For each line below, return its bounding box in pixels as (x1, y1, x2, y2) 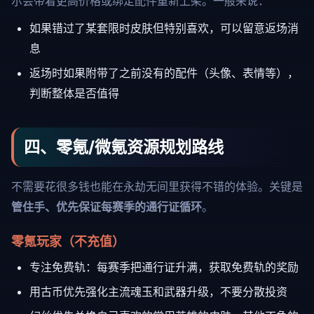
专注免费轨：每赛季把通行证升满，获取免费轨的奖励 (29, 260, 299, 274)
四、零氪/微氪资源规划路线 (24, 137, 224, 157)
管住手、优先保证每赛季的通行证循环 (11, 200, 202, 214)
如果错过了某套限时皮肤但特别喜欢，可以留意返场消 (29, 21, 299, 35)
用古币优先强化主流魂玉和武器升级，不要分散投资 (29, 285, 287, 299)
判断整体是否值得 (29, 86, 119, 100)
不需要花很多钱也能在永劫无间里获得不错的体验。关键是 (11, 179, 303, 193)
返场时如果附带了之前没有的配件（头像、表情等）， (29, 66, 299, 80)
